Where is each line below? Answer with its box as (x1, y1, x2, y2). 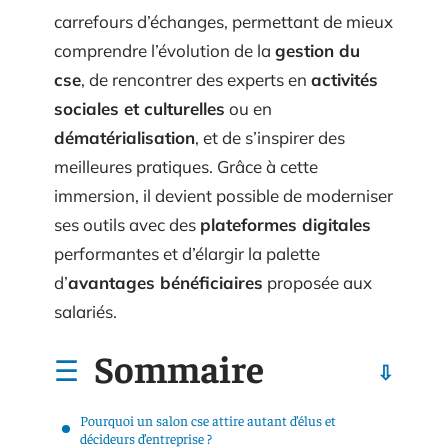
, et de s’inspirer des (195, 127, 345, 148)
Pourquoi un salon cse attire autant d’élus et (80, 411, 336, 429)
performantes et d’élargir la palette (54, 243, 320, 264)
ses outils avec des (54, 214, 200, 235)
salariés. (54, 301, 117, 322)
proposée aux (263, 272, 372, 293)
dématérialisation (54, 127, 195, 148)
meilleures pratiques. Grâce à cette (54, 156, 318, 177)
